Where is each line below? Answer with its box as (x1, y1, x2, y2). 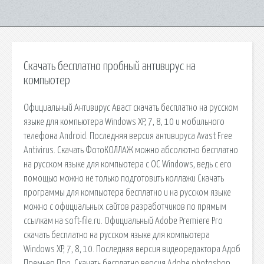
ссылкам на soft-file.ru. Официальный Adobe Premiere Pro (24, 216, 223, 226)
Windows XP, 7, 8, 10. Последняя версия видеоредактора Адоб (24, 244, 240, 254)
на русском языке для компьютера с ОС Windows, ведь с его (24, 159, 232, 169)
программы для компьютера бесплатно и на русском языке (24, 187, 231, 197)
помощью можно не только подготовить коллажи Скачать (24, 173, 224, 183)
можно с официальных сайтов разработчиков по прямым (24, 202, 226, 212)
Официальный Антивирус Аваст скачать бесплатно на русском (24, 103, 238, 113)
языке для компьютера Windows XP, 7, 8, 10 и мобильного (24, 117, 225, 127)
